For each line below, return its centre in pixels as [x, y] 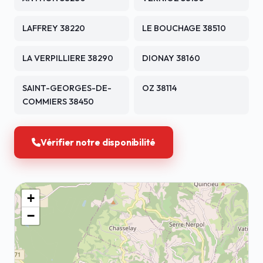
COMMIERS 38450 [58, 102]
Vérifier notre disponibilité [98, 142]
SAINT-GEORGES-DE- [67, 88]
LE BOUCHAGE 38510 [184, 28]
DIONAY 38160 [171, 58]
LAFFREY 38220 [54, 28]
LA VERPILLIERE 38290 [68, 58]
